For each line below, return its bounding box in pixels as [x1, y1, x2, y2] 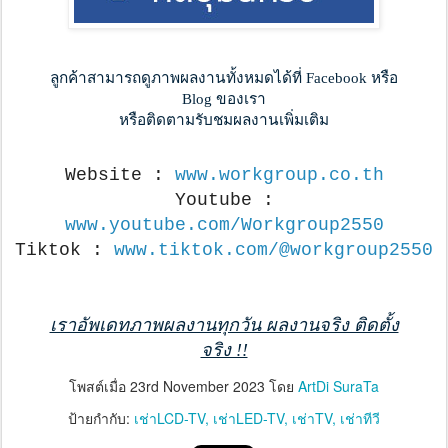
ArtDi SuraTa [298, 375, 379, 396]
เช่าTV [292, 407, 332, 428]
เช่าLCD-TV [134, 407, 205, 428]
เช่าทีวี [340, 407, 380, 428]
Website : [64, 165, 175, 186]
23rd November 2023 [130, 375, 265, 396]
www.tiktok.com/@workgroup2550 [114, 240, 433, 261]
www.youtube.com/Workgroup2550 [64, 215, 384, 236]
